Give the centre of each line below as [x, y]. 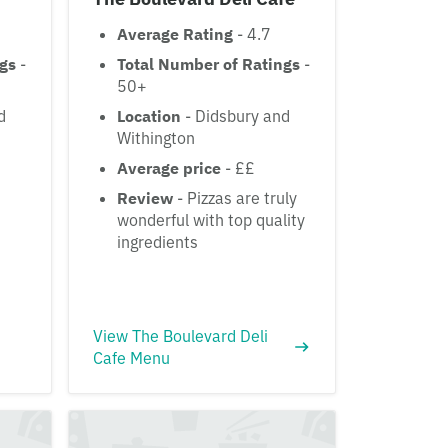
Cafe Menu [131, 357]
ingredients [157, 241]
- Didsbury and [235, 115]
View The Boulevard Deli [180, 335]
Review [145, 197]
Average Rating [175, 33]
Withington [156, 137]
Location [149, 115]
